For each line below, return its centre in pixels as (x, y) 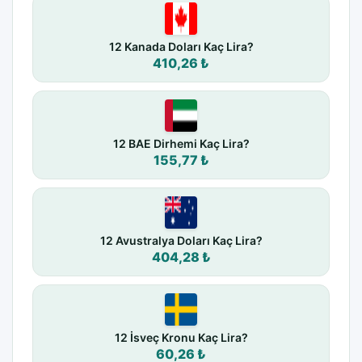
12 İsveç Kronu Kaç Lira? (181, 338)
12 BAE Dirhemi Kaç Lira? (181, 144)
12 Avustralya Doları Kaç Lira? (181, 241)
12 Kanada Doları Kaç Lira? (181, 47)
